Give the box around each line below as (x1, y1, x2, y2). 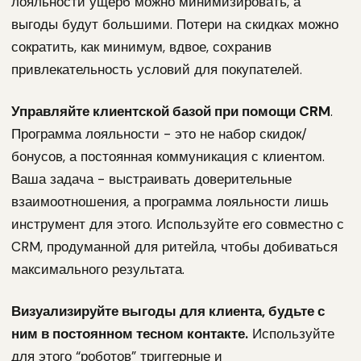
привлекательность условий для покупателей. (11, 60, 302, 78)
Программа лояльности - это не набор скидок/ (11, 125, 307, 143)
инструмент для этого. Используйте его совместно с (11, 215, 344, 233)
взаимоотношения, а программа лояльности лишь (11, 193, 329, 210)
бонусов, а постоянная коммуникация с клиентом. (11, 147, 325, 165)
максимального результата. (11, 260, 185, 278)
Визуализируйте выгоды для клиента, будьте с (11, 302, 325, 320)
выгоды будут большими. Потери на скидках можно (11, 15, 338, 33)
